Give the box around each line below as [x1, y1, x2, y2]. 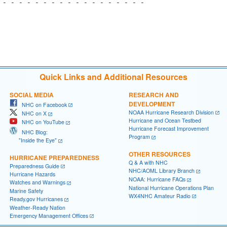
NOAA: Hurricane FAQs [129, 175, 185, 183]
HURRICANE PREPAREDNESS [10, 153, 99, 162]
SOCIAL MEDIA [10, 90, 54, 99]
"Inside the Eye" [10, 136, 57, 144]
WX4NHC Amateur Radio [129, 192, 191, 200]
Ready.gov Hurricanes [10, 195, 63, 203]
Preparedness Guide [10, 162, 59, 170]
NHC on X [17, 109, 47, 118]
